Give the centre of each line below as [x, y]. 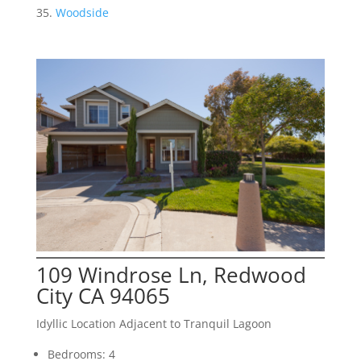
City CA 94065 [103, 295]
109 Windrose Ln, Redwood [171, 274]
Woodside [82, 12]
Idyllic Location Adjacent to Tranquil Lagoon [154, 323]
